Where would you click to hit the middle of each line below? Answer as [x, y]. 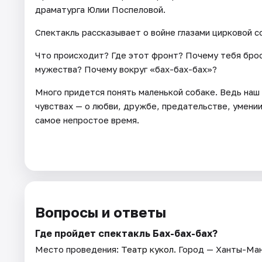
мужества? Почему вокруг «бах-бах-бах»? [126, 69]
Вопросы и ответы [101, 212]
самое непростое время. [87, 120]
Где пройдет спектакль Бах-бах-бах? [126, 233]
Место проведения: [78, 249]
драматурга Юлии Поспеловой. [100, 9]
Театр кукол [147, 249]
